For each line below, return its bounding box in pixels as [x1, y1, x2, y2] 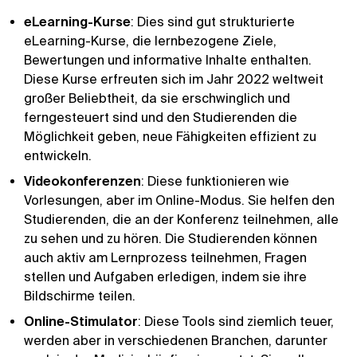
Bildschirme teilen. [24, 288, 139, 303]
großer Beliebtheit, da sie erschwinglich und [24, 91, 290, 105]
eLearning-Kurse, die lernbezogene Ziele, [24, 33, 277, 48]
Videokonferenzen [24, 174, 141, 188]
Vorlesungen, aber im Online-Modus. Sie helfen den [24, 193, 335, 207]
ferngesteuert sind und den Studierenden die [24, 110, 297, 124]
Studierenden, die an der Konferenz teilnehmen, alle [24, 212, 339, 226]
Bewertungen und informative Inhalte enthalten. [24, 53, 312, 67]
